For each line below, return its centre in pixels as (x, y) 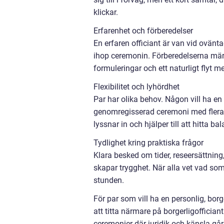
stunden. (109, 180)
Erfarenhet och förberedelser (143, 30)
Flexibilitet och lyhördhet (136, 86)
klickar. (106, 12)
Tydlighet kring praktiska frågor (148, 142)
